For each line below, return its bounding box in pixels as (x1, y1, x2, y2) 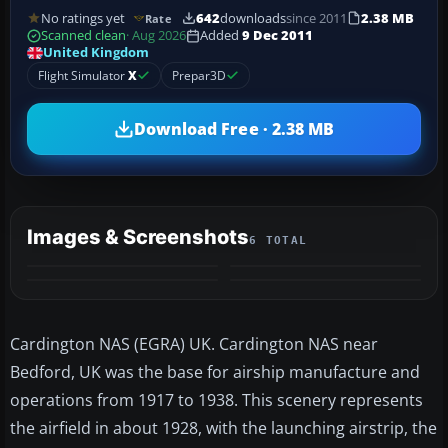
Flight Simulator (38, 67, 128, 85)
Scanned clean (41, 27, 126, 45)
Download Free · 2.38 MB (133, 117, 335, 140)
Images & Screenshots (27, 225, 249, 250)
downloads (219, 9, 286, 27)
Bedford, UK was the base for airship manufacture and (10, 361, 420, 384)
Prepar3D (172, 67, 226, 85)
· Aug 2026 (126, 27, 186, 45)
